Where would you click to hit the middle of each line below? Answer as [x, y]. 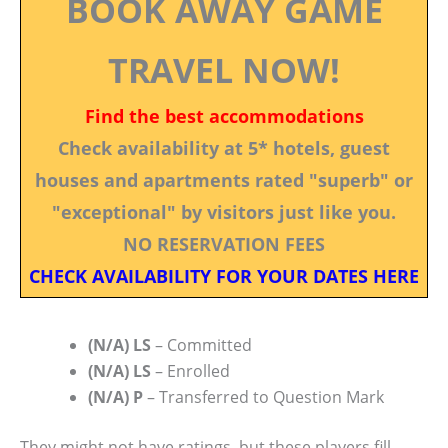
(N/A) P [115, 396]
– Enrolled [190, 370]
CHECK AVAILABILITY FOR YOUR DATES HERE [224, 275]
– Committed [201, 344]
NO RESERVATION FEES [224, 243]
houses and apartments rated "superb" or [224, 179]
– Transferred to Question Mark [263, 396]
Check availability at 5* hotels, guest [224, 147]
